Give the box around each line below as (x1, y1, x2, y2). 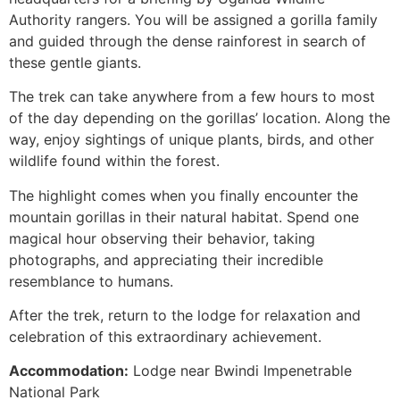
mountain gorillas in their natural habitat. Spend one (9, 207, 359, 226)
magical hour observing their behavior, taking (9, 229, 315, 247)
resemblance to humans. (9, 271, 173, 290)
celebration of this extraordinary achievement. (9, 327, 321, 346)
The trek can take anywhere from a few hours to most (9, 87, 375, 106)
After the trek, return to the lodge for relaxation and (9, 305, 361, 324)
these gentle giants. (9, 53, 141, 71)
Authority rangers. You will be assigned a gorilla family (9, 10, 378, 29)
